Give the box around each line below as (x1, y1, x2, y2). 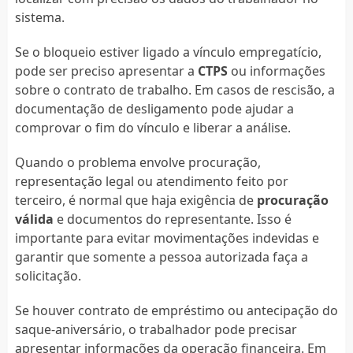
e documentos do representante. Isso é (53, 210, 292, 228)
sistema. (14, 8, 65, 26)
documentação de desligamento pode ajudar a (14, 99, 294, 117)
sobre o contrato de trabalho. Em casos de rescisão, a (14, 80, 335, 98)
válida (14, 210, 54, 228)
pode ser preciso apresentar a (14, 61, 198, 80)
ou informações (227, 61, 325, 80)
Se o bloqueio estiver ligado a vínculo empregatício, (14, 43, 321, 61)
